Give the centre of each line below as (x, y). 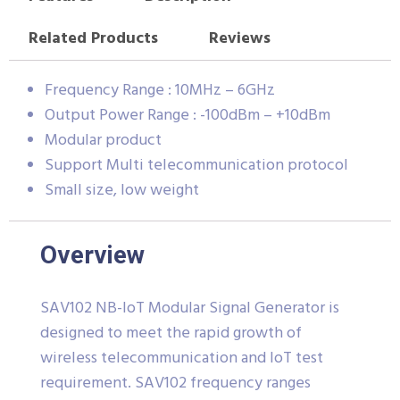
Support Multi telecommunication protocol (196, 165)
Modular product (103, 140)
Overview (92, 254)
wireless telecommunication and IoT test (182, 358)
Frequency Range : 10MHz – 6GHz (160, 90)
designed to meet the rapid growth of (171, 333)
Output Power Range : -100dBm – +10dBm (187, 115)
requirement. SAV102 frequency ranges (175, 383)
